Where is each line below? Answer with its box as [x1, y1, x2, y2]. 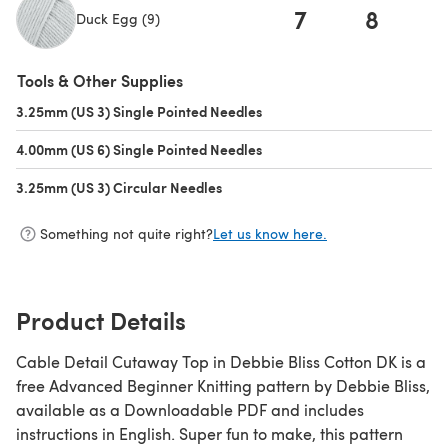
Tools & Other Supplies [17, 68, 183, 92]
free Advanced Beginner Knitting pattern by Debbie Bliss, [16, 374, 430, 396]
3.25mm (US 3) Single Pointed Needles [16, 100, 262, 121]
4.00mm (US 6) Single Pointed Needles [16, 138, 262, 159]
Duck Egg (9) [76, 9, 160, 29]
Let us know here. [213, 224, 327, 244]
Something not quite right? [40, 224, 213, 244]
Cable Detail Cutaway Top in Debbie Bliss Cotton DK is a [16, 350, 426, 372]
